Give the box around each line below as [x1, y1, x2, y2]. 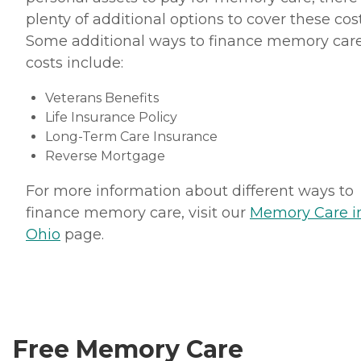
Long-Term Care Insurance [45, 129, 218, 145]
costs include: [26, 54, 123, 73]
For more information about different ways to [26, 182, 354, 201]
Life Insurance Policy [45, 110, 177, 126]
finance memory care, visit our [26, 204, 250, 222]
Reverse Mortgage [45, 148, 165, 164]
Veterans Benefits [45, 90, 159, 106]
